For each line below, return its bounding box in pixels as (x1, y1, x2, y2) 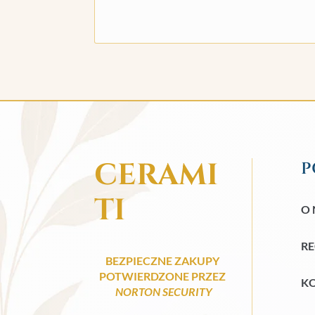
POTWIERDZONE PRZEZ (99, 269, 226, 283)
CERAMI (94, 155, 219, 195)
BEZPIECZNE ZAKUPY (105, 254, 220, 268)
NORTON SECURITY (115, 285, 212, 299)
